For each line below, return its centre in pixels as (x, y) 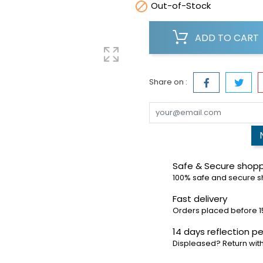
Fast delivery (200, 199)
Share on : (168, 82)
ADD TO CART (227, 38)
